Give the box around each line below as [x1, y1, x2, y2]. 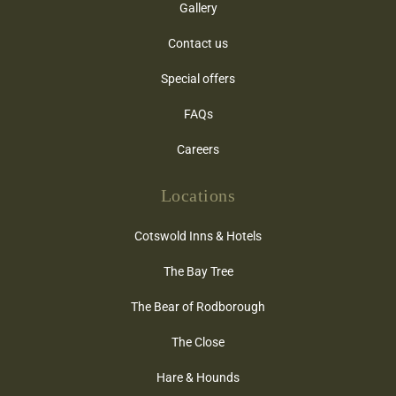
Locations [160, 185, 236, 205]
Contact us [168, 34, 228, 51]
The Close [171, 332, 225, 350]
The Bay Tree [163, 262, 233, 279]
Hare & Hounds [156, 368, 240, 385]
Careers [177, 140, 219, 157]
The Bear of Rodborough [131, 297, 265, 315]
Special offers [161, 69, 235, 87]
